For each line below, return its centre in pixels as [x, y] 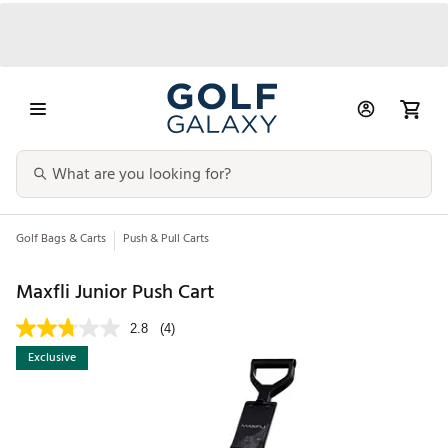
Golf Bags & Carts [61, 239]
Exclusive [52, 358]
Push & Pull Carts [166, 239]
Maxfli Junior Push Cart [115, 291]
